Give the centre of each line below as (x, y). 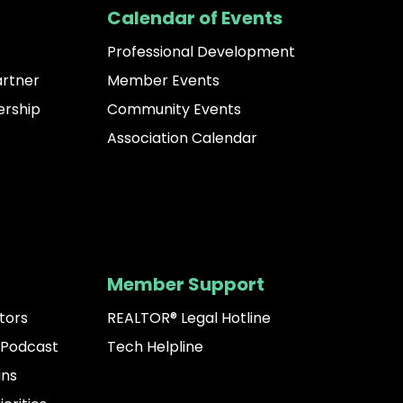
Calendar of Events (195, 18)
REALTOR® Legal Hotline (189, 318)
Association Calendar (183, 139)
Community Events (175, 110)
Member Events (164, 81)
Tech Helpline (156, 347)
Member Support (186, 285)
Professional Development (201, 52)
